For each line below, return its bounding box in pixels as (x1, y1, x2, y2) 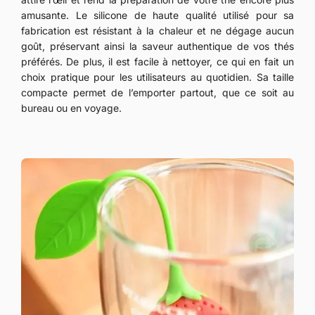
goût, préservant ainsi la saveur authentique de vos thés (21, 40, 294, 53)
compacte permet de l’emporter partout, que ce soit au (21, 86, 294, 99)
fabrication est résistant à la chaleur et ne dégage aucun (21, 25, 294, 37)
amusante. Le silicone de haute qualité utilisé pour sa (21, 9, 294, 22)
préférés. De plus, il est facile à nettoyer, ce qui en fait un (21, 56, 294, 68)
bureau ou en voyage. (21, 102, 122, 115)
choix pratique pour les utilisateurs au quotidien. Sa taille (21, 71, 294, 84)
